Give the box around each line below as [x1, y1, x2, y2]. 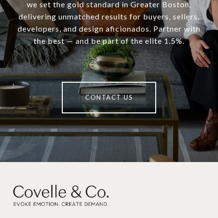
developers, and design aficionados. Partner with [18, 24, 200, 34]
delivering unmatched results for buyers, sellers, [18, 12, 200, 21]
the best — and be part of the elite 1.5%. [34, 36, 184, 46]
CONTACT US [85, 93, 133, 102]
